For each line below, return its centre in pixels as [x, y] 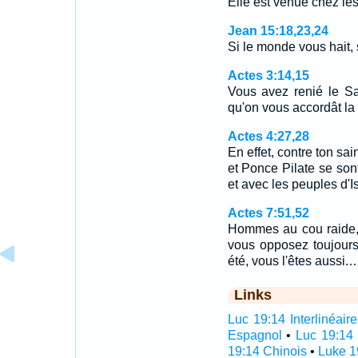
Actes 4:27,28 [268, 136]
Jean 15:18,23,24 [278, 31]
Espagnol [255, 335]
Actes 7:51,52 [268, 213]
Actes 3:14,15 [268, 76]
